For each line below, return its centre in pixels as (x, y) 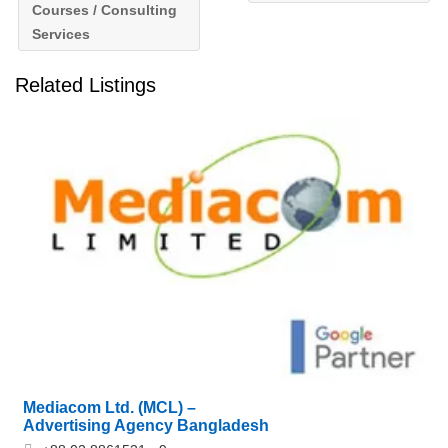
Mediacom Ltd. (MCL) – (109, 408)
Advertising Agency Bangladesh (146, 426)
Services (61, 33)
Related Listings (85, 84)
